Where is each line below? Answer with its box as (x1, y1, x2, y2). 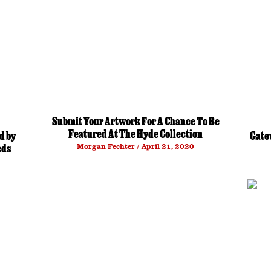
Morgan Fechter (77, 141, 137, 151)
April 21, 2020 (140, 141, 194, 151)
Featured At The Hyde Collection (68, 129, 203, 142)
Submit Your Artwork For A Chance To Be (51, 117, 220, 129)
